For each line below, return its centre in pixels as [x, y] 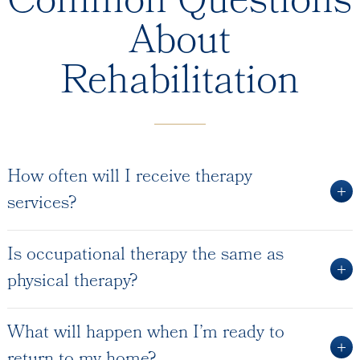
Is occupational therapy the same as [145, 256]
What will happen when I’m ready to [145, 333]
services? [41, 204]
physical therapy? [72, 282]
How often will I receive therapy [129, 178]
